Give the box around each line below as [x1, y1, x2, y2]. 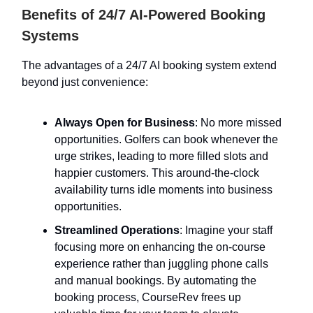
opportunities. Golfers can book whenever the [54, 133, 278, 145]
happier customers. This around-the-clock [54, 166, 259, 179]
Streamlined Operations [54, 224, 180, 236]
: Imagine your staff [180, 224, 272, 236]
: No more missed [195, 116, 282, 129]
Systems [22, 27, 79, 43]
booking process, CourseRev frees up [54, 291, 241, 303]
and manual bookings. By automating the [54, 274, 256, 286]
